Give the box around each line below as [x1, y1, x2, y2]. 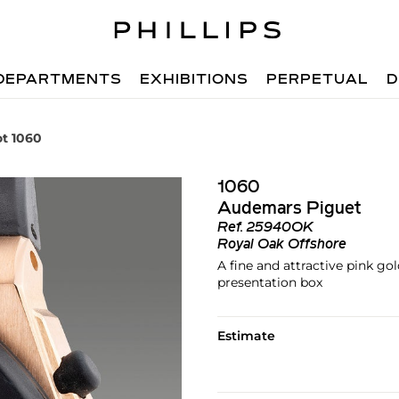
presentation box [216, 274, 322, 290]
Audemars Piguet [216, 200, 361, 218]
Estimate [216, 328, 275, 344]
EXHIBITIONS [140, 73, 249, 87]
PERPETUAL [266, 73, 370, 87]
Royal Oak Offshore [216, 238, 346, 252]
